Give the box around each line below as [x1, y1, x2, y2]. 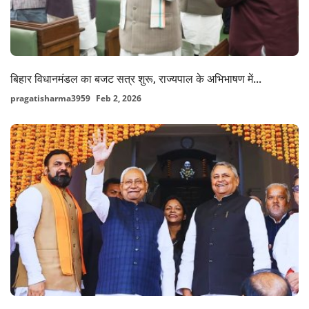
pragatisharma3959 [10, 92, 90, 105]
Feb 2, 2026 [96, 92, 141, 105]
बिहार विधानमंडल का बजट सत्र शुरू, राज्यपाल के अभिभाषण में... [10, 72, 261, 86]
